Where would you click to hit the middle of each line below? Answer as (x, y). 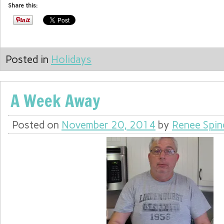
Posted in (28, 59)
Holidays (71, 59)
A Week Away (55, 100)
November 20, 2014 (108, 124)
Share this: (23, 6)
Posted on (37, 124)
